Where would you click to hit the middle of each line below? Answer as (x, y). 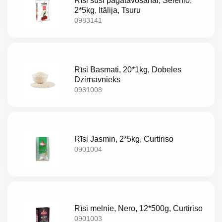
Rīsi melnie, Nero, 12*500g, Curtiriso (139, 209)
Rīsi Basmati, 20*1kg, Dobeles (128, 70)
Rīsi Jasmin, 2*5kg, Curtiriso (124, 139)
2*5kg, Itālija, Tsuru (108, 10)
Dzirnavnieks (98, 80)
